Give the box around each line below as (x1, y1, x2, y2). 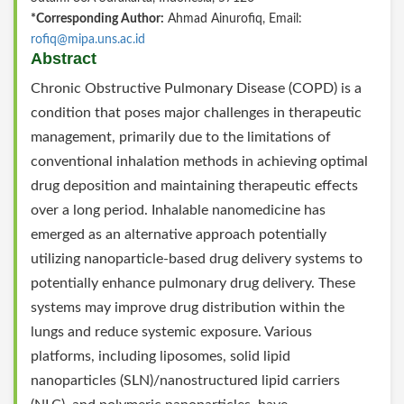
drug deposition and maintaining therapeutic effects (31, 179, 358, 194)
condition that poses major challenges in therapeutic (31, 106, 362, 121)
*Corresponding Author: (31, 13, 164, 26)
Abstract (31, 50, 96, 69)
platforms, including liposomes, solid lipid (31, 349, 290, 364)
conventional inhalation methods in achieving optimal (31, 154, 368, 170)
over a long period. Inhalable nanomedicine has (31, 203, 326, 218)
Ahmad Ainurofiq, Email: (164, 13, 302, 26)
